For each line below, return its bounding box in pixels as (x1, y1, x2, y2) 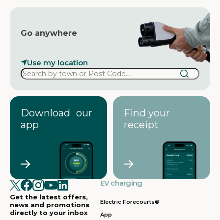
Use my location (27, 58, 88, 67)
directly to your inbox (10, 209, 88, 217)
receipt (124, 119, 159, 131)
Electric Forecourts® (100, 198, 160, 205)
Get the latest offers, (10, 193, 88, 201)
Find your (124, 107, 176, 119)
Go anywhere (21, 28, 77, 38)
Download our (21, 107, 92, 119)
